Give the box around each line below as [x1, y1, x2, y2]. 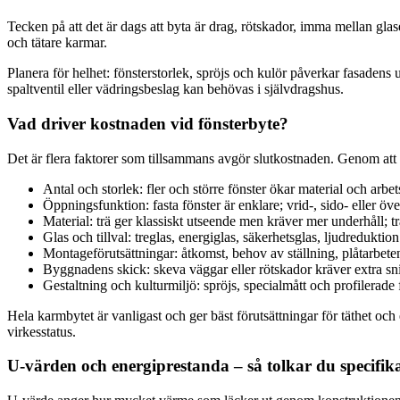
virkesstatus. [7, 323, 76, 339]
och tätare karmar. [7, 35, 107, 51]
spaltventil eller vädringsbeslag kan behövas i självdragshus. [7, 81, 344, 97]
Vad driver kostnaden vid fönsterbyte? [7, 113, 288, 133]
